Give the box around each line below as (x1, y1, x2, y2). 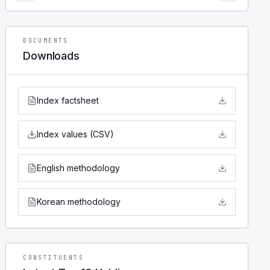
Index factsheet (37, 95, 99, 105)
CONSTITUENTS (23, 254, 84, 262)
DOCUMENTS (23, 37, 69, 45)
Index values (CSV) (37, 129, 115, 139)
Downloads (23, 49, 80, 62)
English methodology (37, 163, 121, 173)
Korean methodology (37, 196, 121, 207)
